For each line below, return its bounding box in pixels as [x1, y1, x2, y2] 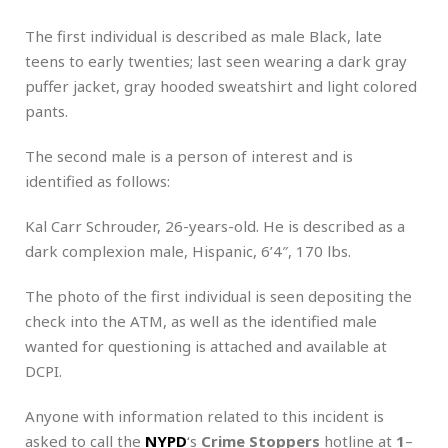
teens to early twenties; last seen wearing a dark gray [25, 50, 407, 71]
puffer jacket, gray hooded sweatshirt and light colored [25, 75, 417, 96]
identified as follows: [25, 170, 170, 191]
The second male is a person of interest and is [25, 145, 353, 166]
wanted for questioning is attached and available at [25, 335, 387, 356]
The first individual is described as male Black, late [25, 25, 382, 46]
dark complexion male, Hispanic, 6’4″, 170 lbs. [25, 240, 351, 261]
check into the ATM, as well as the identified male [25, 310, 377, 331]
